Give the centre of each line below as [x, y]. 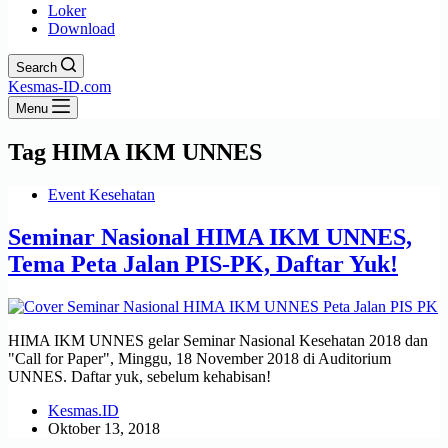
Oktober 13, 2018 [104, 428]
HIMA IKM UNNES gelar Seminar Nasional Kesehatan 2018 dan [218, 340]
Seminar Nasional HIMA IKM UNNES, [210, 236]
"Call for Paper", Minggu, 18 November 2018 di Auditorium [199, 358]
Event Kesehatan [101, 194]
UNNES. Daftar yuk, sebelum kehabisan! [139, 376]
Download [81, 28]
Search [36, 67]
